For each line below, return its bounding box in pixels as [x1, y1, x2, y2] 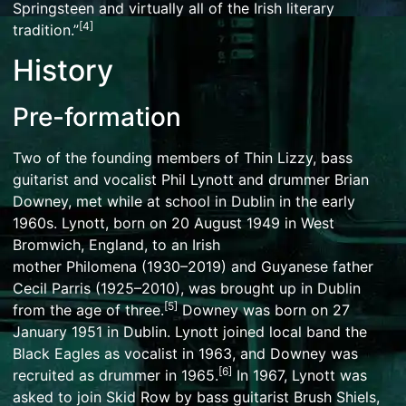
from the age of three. [13, 301, 164, 320]
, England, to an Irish [81, 236, 220, 255]
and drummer [234, 170, 334, 189]
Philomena [66, 257, 137, 276]
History [13, 53, 113, 89]
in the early [275, 192, 355, 211]
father [328, 257, 373, 276]
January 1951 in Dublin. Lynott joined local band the [13, 323, 367, 342]
